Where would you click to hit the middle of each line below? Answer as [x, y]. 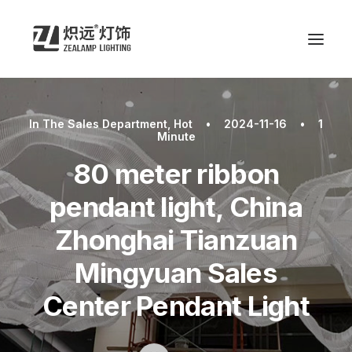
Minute [176, 136]
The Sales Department [104, 124]
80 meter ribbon [176, 174]
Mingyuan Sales [176, 273]
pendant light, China [176, 207]
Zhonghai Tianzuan [176, 240]
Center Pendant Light [176, 306]
